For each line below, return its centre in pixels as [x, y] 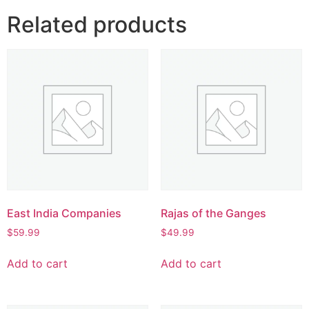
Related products [97, 25]
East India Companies [64, 213]
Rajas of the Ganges [213, 213]
